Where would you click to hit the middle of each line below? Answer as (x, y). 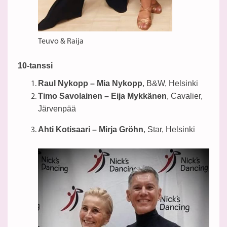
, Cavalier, (185, 96)
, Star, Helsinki (169, 130)
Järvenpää (57, 109)
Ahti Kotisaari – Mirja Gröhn (91, 130)
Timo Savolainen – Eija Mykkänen (102, 96)
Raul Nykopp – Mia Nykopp (90, 84)
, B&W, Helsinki (170, 84)
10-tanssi (35, 66)
